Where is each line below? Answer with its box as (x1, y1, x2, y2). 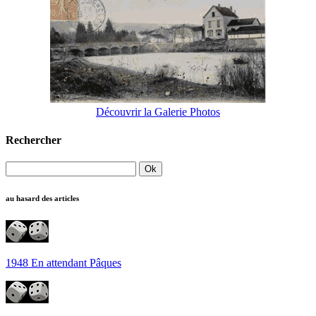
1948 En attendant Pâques (6, 256, 121, 269)
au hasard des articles (6, 193, 79, 202)
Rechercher (6, 133, 61, 146)
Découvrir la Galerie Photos (96, 106, 220, 119)
